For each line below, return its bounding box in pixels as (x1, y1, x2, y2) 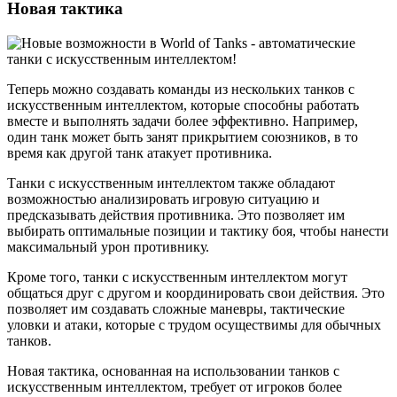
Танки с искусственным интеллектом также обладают (7, 175, 335, 191)
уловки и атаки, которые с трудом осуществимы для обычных (7, 316, 381, 332)
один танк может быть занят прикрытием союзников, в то (7, 128, 358, 144)
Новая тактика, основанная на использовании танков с (7, 362, 339, 378)
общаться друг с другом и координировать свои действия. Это (7, 284, 385, 300)
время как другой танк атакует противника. (7, 144, 272, 160)
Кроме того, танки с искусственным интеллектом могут (7, 269, 347, 284)
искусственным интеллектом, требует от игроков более (7, 378, 342, 394)
